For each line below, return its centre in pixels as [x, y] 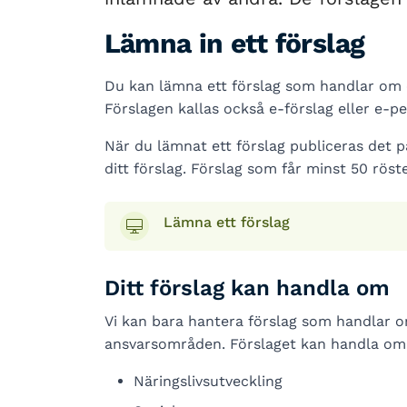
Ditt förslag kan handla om [247, 288]
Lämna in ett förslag [234, 43]
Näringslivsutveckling [208, 381]
